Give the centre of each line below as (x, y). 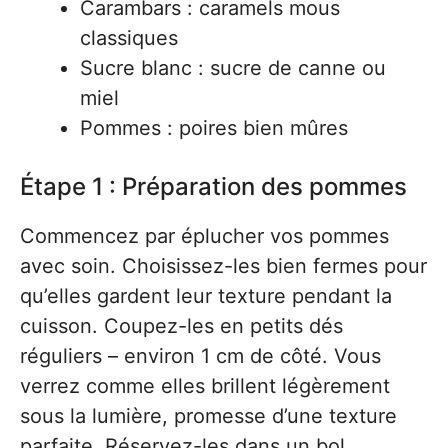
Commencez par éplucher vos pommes (204, 236)
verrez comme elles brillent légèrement (205, 386)
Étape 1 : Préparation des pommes (213, 186)
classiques (129, 38)
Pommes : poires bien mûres (214, 128)
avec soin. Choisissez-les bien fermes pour (223, 266)
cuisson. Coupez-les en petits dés (181, 326)
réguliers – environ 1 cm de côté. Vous (200, 356)
